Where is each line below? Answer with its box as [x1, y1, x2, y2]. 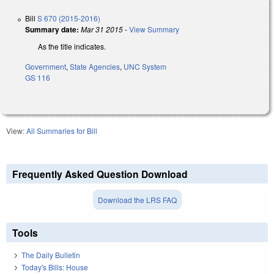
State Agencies [70, 61, 120, 72]
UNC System [124, 61, 166, 72]
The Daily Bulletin [21, 250, 80, 261]
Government [25, 61, 66, 72]
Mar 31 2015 [81, 23, 123, 34]
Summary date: [25, 23, 79, 35]
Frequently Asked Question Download [12, 166, 188, 181]
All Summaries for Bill [26, 125, 97, 136]
